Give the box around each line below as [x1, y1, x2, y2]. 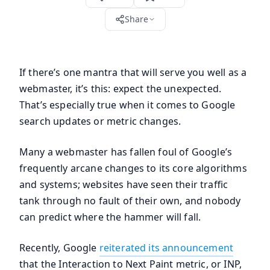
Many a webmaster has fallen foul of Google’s [19, 145, 233, 159]
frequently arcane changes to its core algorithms [19, 162, 247, 175]
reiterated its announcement [99, 241, 234, 254]
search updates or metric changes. [19, 115, 181, 128]
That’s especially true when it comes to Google [19, 98, 236, 111]
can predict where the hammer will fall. [19, 210, 201, 224]
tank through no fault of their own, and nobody [19, 194, 241, 207]
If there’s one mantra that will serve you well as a [19, 66, 247, 79]
